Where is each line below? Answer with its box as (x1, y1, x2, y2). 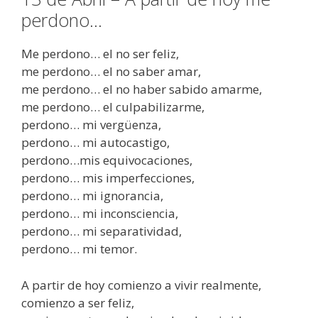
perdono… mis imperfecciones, (21, 170, 194, 187)
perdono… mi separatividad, (21, 223, 182, 240)
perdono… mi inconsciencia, (21, 205, 178, 222)
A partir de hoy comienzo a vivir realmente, (21, 276, 261, 293)
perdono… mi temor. (21, 241, 137, 258)
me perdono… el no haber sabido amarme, (21, 81, 262, 98)
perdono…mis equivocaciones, (21, 152, 192, 169)
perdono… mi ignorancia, (21, 187, 163, 204)
